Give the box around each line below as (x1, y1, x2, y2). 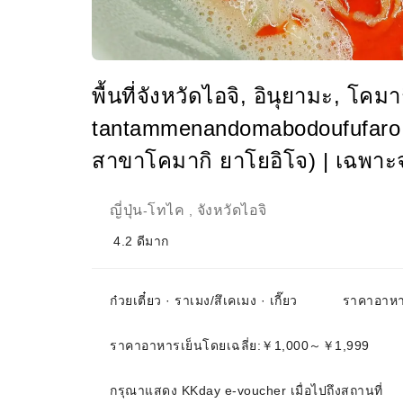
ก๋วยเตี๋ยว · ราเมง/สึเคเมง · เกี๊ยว (110, 293, 298, 308)
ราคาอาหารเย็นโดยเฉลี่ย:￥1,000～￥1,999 (110, 338, 370, 353)
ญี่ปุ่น (110, 202, 143, 218)
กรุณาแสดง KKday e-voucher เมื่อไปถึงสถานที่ (110, 383, 383, 398)
